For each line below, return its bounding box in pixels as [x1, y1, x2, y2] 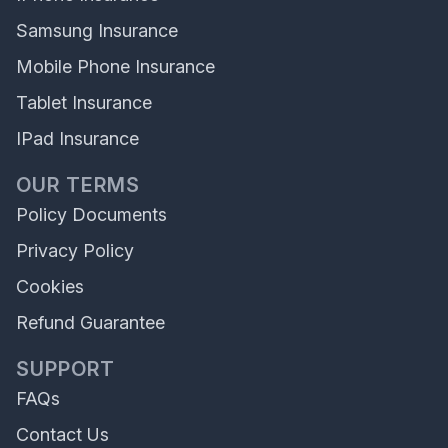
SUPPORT [16, 357, 115, 381]
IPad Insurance [16, 128, 139, 149]
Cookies [16, 276, 84, 297]
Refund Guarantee [16, 312, 165, 333]
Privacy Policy [16, 240, 134, 261]
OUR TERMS [16, 173, 140, 197]
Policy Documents [16, 204, 167, 225]
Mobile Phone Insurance [16, 56, 215, 77]
